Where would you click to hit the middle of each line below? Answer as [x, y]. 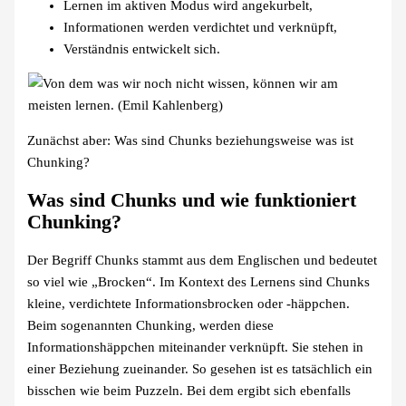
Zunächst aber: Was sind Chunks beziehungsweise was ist [191, 140]
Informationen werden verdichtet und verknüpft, [201, 27]
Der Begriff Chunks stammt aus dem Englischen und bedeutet [203, 261]
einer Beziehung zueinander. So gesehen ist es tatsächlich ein [200, 369]
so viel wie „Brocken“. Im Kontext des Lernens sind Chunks [199, 282]
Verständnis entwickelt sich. [142, 48]
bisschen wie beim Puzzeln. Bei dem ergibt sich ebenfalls [189, 391]
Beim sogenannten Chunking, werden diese [151, 326]
